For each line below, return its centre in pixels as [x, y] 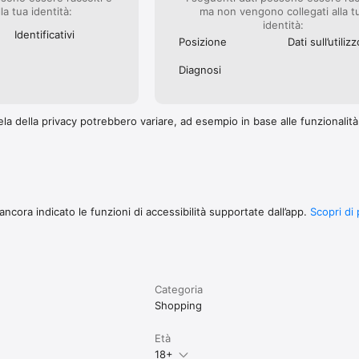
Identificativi [44, 35]
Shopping [179, 305]
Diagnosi [200, 69]
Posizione [203, 41]
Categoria [179, 289]
